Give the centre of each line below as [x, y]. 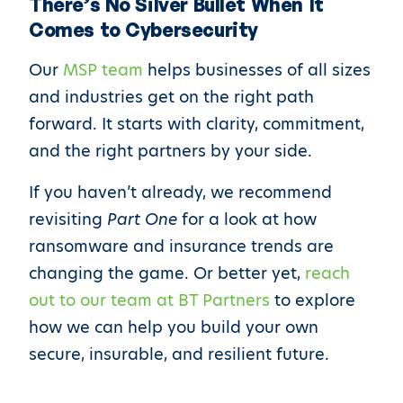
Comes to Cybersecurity [143, 30]
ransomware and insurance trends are [181, 246]
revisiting [68, 219]
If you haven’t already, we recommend [180, 193]
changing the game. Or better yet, [167, 273]
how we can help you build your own [174, 327]
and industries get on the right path [171, 97]
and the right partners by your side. [170, 151]
